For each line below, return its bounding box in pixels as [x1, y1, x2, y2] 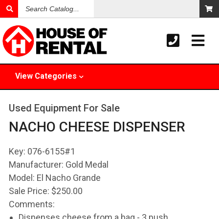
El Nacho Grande [34, 173, 101, 183]
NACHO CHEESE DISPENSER [8, 119, 185, 135]
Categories [35, 71, 77, 81]
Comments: [8, 199, 55, 209]
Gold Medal [63, 159, 109, 170]
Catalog [25, 6, 50, 14]
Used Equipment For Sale [8, 102, 120, 114]
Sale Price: [8, 186, 49, 196]
